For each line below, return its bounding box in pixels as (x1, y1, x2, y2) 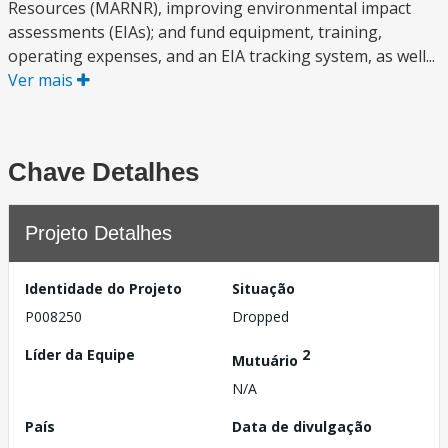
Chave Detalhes (8, 157, 199, 187)
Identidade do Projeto (25, 279, 182, 298)
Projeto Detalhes (25, 222, 172, 244)
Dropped (232, 307, 289, 326)
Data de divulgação (232, 416, 372, 436)
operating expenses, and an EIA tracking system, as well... (8, 45, 435, 67)
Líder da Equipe (25, 345, 135, 364)
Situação (232, 279, 295, 298)
